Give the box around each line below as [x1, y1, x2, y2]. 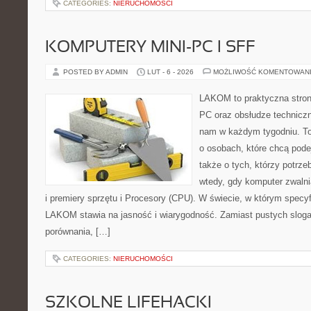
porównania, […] [45, 226, 110, 237]
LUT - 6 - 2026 [147, 68, 194, 76]
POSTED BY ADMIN [63, 68, 130, 76]
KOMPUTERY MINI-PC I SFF [45, 40, 255, 56]
